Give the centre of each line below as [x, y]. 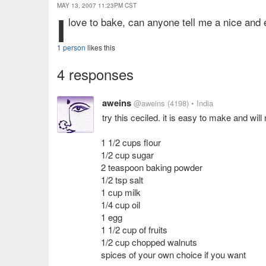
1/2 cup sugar [127, 155]
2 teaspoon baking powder [152, 167]
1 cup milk [121, 192]
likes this [100, 47]
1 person [71, 47]
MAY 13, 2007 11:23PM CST [97, 5]
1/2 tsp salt [122, 180]
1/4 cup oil [121, 205]
